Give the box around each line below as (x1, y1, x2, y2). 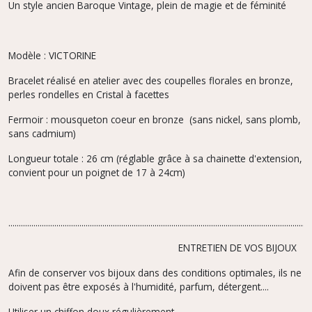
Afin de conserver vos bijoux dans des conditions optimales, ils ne (8, 265, 302, 279)
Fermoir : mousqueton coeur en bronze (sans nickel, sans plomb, (8, 112, 301, 126)
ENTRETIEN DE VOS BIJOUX (8, 240, 299, 254)
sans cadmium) (8, 126, 76, 140)
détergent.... (215, 279, 269, 293)
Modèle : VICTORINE (8, 48, 96, 62)
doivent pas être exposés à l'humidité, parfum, (8, 279, 215, 293)
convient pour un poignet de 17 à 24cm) (8, 165, 185, 179)
